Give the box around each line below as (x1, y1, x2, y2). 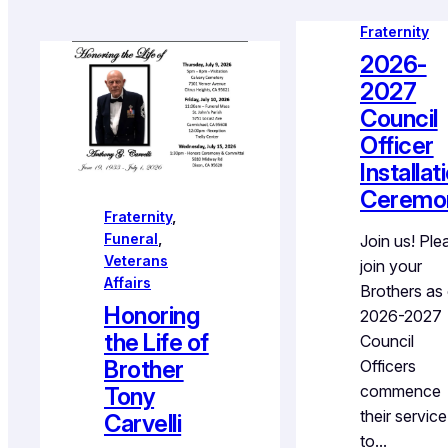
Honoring (104, 300, 200, 330)
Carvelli (104, 408, 182, 438)
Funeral (104, 229, 158, 247)
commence (360, 381, 441, 402)
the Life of (104, 327, 209, 357)
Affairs (104, 273, 151, 291)
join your (360, 256, 422, 277)
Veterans (104, 251, 168, 269)
